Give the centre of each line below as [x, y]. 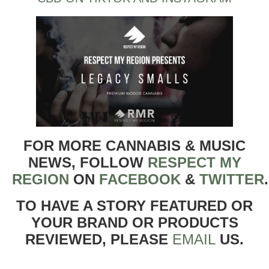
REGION [41, 180]
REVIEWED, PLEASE [99, 240]
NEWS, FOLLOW [88, 163]
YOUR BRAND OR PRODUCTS [134, 223]
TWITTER [232, 180]
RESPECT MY [194, 163]
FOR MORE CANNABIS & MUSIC [134, 146]
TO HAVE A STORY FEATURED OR [134, 206]
